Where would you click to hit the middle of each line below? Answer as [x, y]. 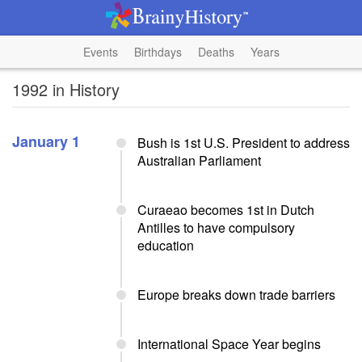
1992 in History [66, 89]
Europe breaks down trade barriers [236, 295]
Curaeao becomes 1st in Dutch [226, 210]
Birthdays [158, 52]
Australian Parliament [199, 160]
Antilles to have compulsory [216, 227]
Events [100, 52]
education [166, 245]
